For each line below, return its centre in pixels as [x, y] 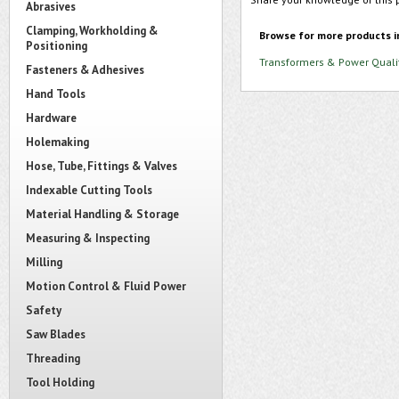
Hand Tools [56, 94]
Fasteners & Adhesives [85, 70]
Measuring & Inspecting [88, 238]
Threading [53, 358]
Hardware [51, 118]
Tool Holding [60, 383]
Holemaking [57, 142]
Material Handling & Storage [102, 214]
